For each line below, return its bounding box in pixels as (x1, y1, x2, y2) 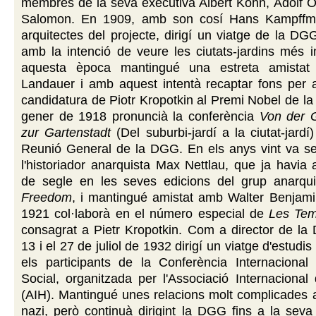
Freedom (21, 190, 72, 205)
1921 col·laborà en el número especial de (21, 206, 269, 221)
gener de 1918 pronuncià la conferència (21, 109, 260, 123)
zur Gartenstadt (21, 125, 111, 140)
